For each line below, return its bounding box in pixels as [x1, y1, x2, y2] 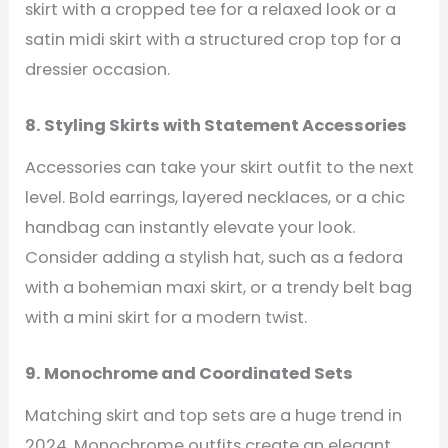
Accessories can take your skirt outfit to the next [25, 155, 415, 179]
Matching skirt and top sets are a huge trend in [25, 403, 403, 427]
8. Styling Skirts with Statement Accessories [25, 114, 408, 138]
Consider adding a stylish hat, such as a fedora [25, 245, 404, 269]
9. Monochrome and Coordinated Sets [25, 362, 354, 386]
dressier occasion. [25, 58, 171, 82]
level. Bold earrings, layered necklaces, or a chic [25, 185, 406, 209]
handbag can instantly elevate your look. [25, 215, 356, 239]
